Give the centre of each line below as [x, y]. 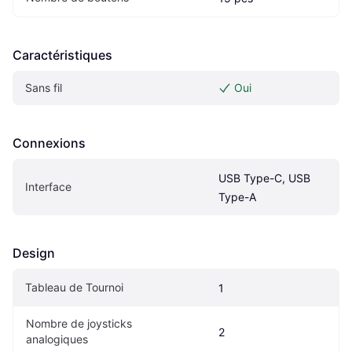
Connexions [49, 143]
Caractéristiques [62, 55]
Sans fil [44, 87]
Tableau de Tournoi [74, 287]
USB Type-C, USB [264, 178]
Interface [48, 186]
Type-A [237, 196]
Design [34, 253]
